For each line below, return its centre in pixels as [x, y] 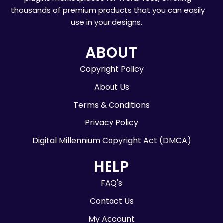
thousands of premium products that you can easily [108, 10]
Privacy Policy [111, 123]
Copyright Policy [111, 69]
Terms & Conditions [111, 105]
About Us [111, 87]
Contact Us [111, 201]
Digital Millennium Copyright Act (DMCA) [111, 141]
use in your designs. [108, 22]
